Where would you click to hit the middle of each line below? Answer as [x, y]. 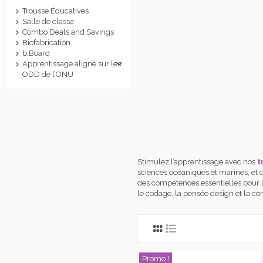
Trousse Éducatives [55, 11]
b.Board [36, 53]
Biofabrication [46, 43]
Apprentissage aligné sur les [71, 64]
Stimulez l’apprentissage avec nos [197, 162]
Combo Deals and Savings [68, 32]
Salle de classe [48, 22]
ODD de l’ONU [48, 75]
